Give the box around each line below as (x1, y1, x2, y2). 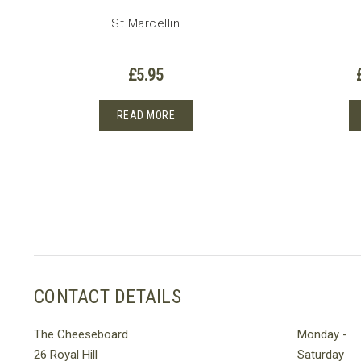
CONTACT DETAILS (34, 284, 181, 308)
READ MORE (116, 109, 176, 122)
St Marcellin (111, 16, 180, 31)
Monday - (297, 326, 347, 342)
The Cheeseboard (34, 326, 128, 342)
